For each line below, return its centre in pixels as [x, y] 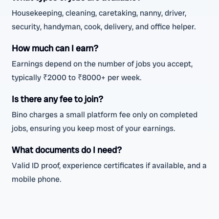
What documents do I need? [67, 150]
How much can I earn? [55, 48]
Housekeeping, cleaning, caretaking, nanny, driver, [99, 13]
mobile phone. [37, 179]
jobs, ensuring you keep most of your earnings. [94, 128]
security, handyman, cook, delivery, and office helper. [104, 27]
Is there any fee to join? [57, 99]
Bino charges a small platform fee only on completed [105, 115]
